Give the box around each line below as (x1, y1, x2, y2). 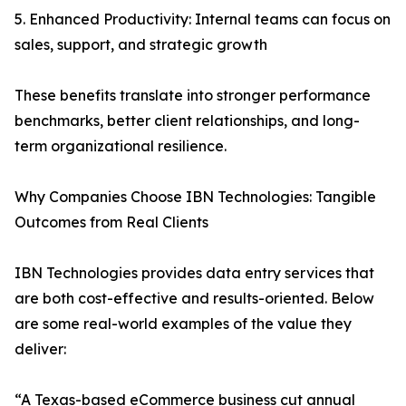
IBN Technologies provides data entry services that (14, 264, 374, 283)
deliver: (14, 340, 66, 359)
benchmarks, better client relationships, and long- (14, 111, 360, 130)
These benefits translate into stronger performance (14, 86, 371, 105)
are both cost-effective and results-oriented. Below (14, 289, 374, 308)
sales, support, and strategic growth (14, 35, 267, 54)
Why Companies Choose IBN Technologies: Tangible (14, 188, 376, 207)
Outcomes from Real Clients (14, 213, 208, 232)
